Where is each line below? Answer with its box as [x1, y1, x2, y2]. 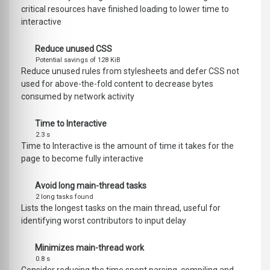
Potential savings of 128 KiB [36, 56, 121, 64]
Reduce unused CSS [33, 44, 112, 54]
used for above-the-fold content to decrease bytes [21, 79, 213, 89]
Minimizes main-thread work [33, 243, 144, 253]
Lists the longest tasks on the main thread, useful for [21, 203, 221, 213]
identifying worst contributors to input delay [21, 216, 186, 226]
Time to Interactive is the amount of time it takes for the [21, 141, 234, 151]
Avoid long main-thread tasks [33, 181, 146, 191]
